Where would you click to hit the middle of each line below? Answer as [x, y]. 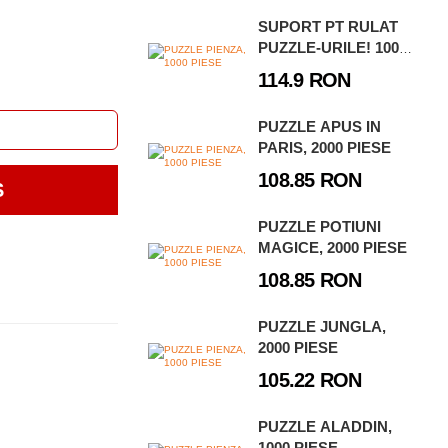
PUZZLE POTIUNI [320, 226]
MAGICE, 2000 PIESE [333, 247]
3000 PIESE [298, 68]
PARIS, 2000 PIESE [325, 147]
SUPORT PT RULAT [328, 26]
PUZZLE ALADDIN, [325, 426]
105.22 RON [310, 380]
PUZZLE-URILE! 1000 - [337, 47]
